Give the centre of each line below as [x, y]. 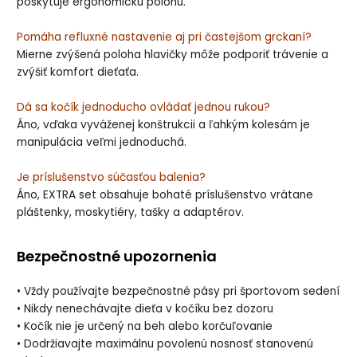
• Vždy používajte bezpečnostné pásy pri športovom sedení [178, 291]
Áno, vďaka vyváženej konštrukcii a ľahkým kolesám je [164, 125]
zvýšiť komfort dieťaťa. [78, 73]
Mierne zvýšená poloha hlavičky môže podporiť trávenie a [173, 55]
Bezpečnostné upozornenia [117, 257]
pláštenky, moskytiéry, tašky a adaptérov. [131, 213]
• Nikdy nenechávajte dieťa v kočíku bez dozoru [145, 308]
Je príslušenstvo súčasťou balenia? [112, 178]
